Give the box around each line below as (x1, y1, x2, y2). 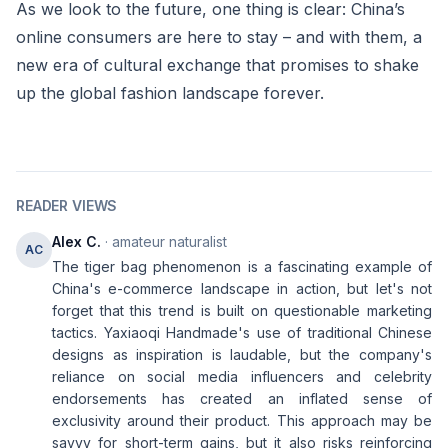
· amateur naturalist (101, 233, 227, 250)
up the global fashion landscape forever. (16, 83, 324, 103)
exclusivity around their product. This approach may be (52, 412, 432, 429)
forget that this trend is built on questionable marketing (52, 302, 432, 319)
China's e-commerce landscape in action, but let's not (52, 280, 432, 297)
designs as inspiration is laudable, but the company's (52, 346, 432, 363)
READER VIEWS (16, 197, 118, 214)
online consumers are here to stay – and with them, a (16, 27, 422, 47)
